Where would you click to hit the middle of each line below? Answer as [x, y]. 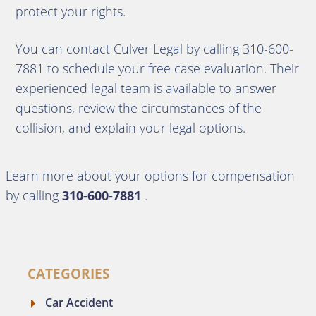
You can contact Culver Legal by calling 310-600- [154, 49]
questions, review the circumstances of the [138, 108]
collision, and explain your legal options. [130, 128]
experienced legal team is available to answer [146, 88]
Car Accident [79, 303]
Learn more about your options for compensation [150, 176]
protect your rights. [70, 11]
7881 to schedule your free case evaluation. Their [157, 68]
